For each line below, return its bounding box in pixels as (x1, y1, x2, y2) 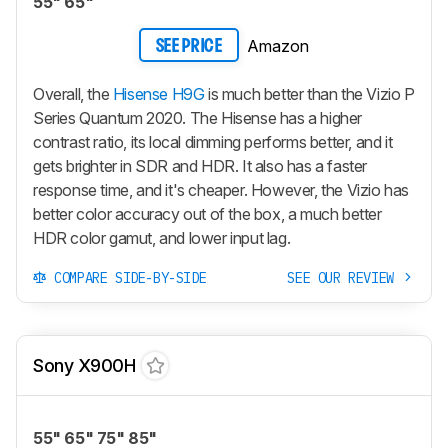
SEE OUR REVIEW (287, 268, 402, 287)
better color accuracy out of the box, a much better (33, 203, 382, 224)
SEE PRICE (155, 38, 223, 56)
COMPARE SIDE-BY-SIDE (46, 268, 207, 287)
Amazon (247, 36, 309, 57)
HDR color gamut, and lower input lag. (33, 227, 291, 248)
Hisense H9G (112, 83, 205, 104)
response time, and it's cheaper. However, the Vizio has (33, 179, 410, 200)
